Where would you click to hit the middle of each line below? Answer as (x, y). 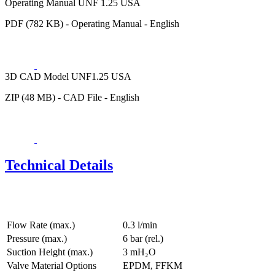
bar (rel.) (147, 239)
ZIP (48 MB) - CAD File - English (72, 98)
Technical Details (59, 165)
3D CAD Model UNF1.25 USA (68, 77)
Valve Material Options (52, 266)
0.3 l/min (140, 225)
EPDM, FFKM (153, 266)
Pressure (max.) (37, 239)
